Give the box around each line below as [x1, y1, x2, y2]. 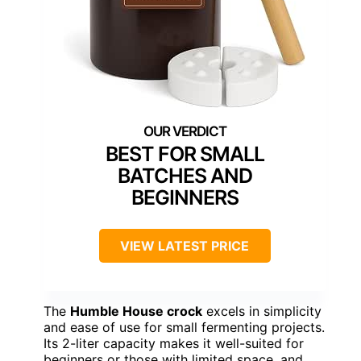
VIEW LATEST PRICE [120, 238, 249, 255]
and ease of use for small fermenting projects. [44, 319, 325, 336]
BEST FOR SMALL [105, 142, 264, 167]
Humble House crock [70, 303, 202, 320]
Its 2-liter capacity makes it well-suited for [44, 335, 304, 352]
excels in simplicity [202, 303, 322, 320]
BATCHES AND [117, 164, 252, 189]
